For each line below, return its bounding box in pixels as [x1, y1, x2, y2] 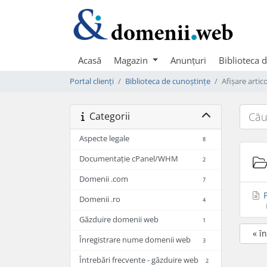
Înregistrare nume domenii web [79, 234, 191, 245]
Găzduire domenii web [79, 214, 159, 225]
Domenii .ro [79, 194, 120, 204]
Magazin [114, 54, 150, 66]
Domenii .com [79, 173, 128, 184]
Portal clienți [70, 76, 114, 86]
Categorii [84, 110, 130, 123]
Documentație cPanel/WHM [79, 153, 178, 164]
